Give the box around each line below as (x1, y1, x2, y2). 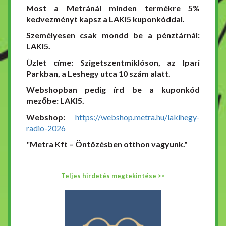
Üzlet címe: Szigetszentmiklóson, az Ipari (26, 58, 200, 68)
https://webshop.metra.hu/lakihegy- (75, 112, 200, 122)
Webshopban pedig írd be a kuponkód (26, 85, 200, 95)
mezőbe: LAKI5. (26, 96, 84, 106)
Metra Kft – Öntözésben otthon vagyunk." (30, 139, 188, 149)
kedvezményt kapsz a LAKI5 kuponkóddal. (26, 14, 185, 24)
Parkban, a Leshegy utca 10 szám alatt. (26, 69, 171, 79)
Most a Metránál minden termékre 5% (26, 3, 200, 13)
